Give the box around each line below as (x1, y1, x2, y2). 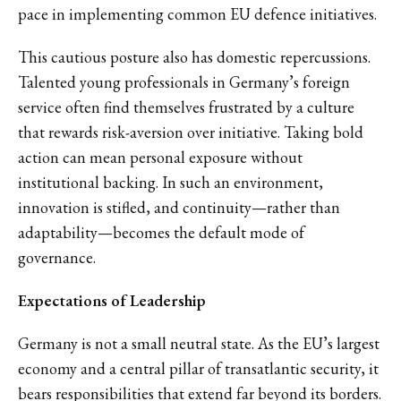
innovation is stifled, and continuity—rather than (18, 196, 340, 218)
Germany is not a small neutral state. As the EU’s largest (18, 332, 380, 354)
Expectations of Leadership (18, 289, 206, 311)
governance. (18, 246, 96, 268)
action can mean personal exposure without (18, 146, 303, 167)
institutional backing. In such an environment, (18, 171, 323, 192)
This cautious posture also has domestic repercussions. (18, 46, 371, 67)
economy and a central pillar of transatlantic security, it (18, 357, 379, 379)
